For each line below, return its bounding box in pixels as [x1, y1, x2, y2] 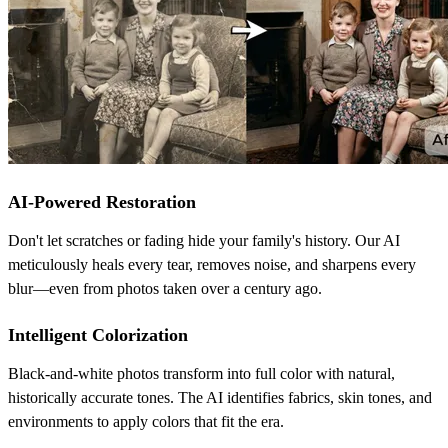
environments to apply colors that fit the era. [8, 412, 284, 430]
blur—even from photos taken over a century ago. [8, 279, 322, 297]
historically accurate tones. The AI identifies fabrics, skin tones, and [8, 388, 432, 406]
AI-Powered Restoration [8, 191, 196, 212]
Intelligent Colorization [8, 324, 188, 345]
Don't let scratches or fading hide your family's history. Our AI [8, 231, 400, 249]
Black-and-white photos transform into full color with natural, [8, 364, 395, 382]
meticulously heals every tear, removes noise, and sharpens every [8, 255, 416, 273]
